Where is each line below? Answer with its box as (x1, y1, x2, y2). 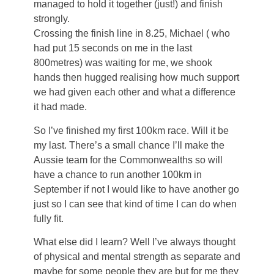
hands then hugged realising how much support (34, 72, 239, 83)
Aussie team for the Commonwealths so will (34, 154, 223, 165)
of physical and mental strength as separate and (34, 251, 240, 262)
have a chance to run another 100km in (34, 169, 202, 180)
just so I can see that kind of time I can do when (34, 198, 237, 209)
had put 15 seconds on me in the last (34, 43, 192, 54)
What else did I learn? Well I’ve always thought (34, 236, 235, 247)
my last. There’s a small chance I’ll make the (34, 139, 224, 150)
